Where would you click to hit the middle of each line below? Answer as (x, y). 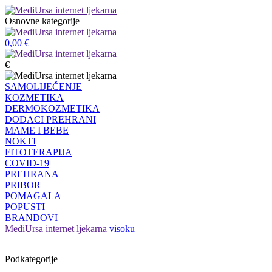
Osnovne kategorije (42, 21)
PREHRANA (32, 174)
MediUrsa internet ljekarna (56, 229)
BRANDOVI (31, 218)
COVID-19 (27, 163)
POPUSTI (25, 207)
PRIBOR (23, 185)
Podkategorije (31, 259)
